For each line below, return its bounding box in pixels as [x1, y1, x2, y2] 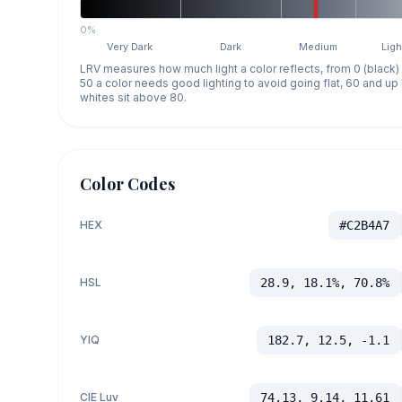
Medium [299, 40, 338, 54]
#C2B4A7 [338, 218, 389, 233]
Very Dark [107, 40, 153, 54]
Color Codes [80, 173, 175, 196]
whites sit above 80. [80, 91, 187, 105]
